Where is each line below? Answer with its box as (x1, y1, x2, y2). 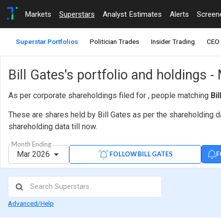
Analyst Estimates (103, 9, 162, 19)
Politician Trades (90, 37, 139, 46)
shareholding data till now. (8, 122, 97, 132)
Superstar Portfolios (16, 37, 78, 46)
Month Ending (11, 140, 51, 148)
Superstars (59, 9, 95, 19)
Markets (25, 9, 51, 19)
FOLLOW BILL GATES (110, 150, 173, 158)
